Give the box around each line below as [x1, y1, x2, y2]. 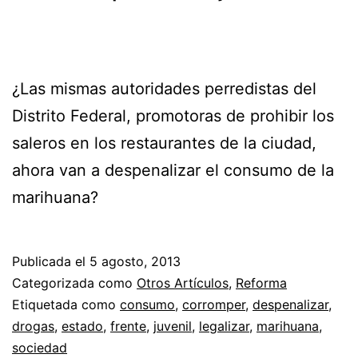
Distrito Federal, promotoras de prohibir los [12, 105, 334, 125]
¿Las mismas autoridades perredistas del [12, 78, 316, 98]
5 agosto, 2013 [89, 253, 181, 269]
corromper [182, 296, 245, 312]
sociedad [12, 339, 67, 356]
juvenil [153, 317, 192, 334]
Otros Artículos [137, 274, 229, 291]
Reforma [236, 274, 287, 291]
